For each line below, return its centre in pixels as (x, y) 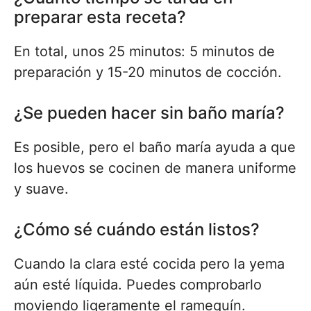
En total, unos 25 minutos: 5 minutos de (144, 52)
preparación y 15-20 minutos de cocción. (148, 73)
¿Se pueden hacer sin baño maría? (149, 113)
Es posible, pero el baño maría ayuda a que (155, 148)
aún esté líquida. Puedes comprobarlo (138, 285)
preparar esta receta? (100, 17)
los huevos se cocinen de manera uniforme (155, 168)
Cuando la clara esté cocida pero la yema (149, 264)
